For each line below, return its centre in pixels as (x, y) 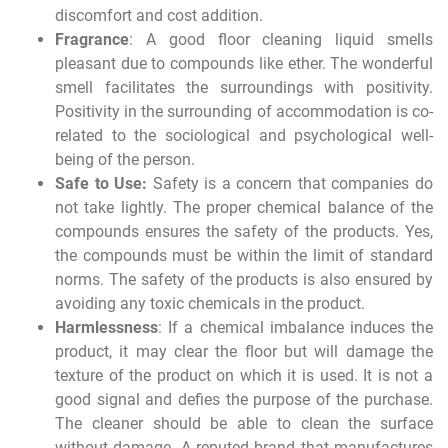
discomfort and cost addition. (159, 15)
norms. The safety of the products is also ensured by (244, 279)
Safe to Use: (104, 183)
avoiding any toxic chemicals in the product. (210, 303)
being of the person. (125, 159)
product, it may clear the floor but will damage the (244, 351)
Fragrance (92, 39)
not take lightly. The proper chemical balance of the (244, 207)
